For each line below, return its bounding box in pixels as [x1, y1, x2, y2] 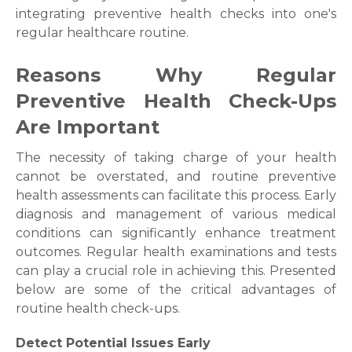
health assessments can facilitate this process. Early [16, 188, 336, 203]
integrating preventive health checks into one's [16, 6, 336, 21]
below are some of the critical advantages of [16, 282, 336, 297]
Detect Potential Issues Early [16, 335, 211, 350]
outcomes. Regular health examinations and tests [16, 244, 336, 259]
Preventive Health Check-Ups [16, 90, 336, 112]
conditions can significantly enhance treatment [16, 225, 336, 240]
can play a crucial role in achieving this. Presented [16, 263, 336, 278]
